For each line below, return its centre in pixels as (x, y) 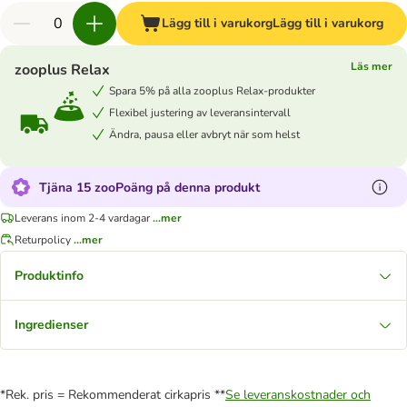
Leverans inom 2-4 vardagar (82, 218)
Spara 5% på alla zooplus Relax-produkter (212, 90)
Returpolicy (43, 239)
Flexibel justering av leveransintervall (200, 112)
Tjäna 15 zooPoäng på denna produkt (149, 187)
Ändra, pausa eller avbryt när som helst (204, 134)
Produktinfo (49, 276)
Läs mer (372, 66)
